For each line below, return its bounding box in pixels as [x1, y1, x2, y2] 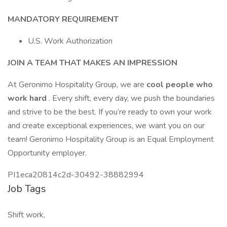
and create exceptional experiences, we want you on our [8, 120, 205, 131]
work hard [8, 93, 49, 104]
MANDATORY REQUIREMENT [8, 14, 121, 25]
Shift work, [8, 209, 45, 220]
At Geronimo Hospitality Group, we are [8, 79, 146, 90]
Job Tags [8, 182, 46, 196]
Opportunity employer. [8, 147, 87, 159]
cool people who [146, 79, 213, 90]
